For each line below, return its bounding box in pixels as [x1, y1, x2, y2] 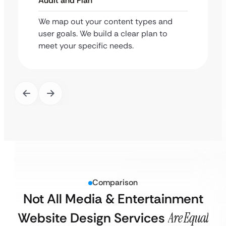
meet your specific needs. [38, 40, 134, 51]
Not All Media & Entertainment [23, 190, 203, 207]
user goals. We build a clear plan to [38, 28, 167, 39]
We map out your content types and [38, 16, 173, 27]
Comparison [92, 177, 138, 188]
